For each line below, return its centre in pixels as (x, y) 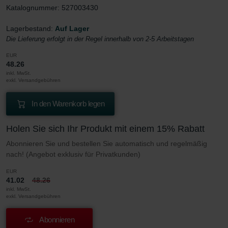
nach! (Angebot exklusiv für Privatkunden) (73, 154)
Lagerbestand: (31, 28)
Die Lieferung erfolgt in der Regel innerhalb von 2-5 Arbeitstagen (100, 39)
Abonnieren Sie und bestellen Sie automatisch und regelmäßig (107, 143)
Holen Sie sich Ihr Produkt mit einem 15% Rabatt (105, 129)
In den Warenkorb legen (68, 103)
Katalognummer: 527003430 (52, 7)
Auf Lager (72, 28)
